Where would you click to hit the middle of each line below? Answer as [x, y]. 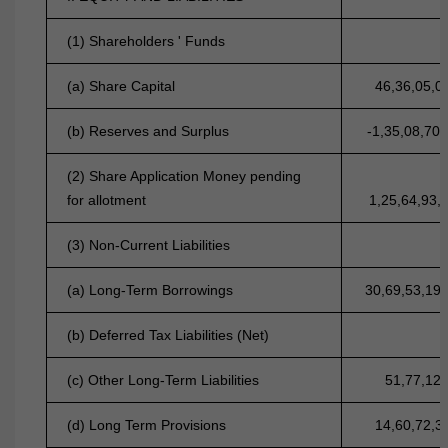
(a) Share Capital [121, 86]
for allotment [107, 200]
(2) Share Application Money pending [184, 176]
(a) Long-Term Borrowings [150, 290]
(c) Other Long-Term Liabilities [163, 380]
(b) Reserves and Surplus [148, 131]
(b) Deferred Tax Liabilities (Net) [168, 335]
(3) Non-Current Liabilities [149, 245]
